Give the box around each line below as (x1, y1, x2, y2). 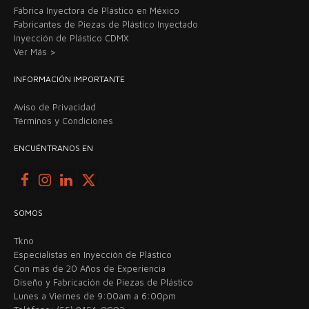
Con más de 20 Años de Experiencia (14, 263, 166, 275)
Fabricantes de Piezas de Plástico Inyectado (14, 18, 198, 30)
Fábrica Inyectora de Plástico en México (14, 4, 179, 16)
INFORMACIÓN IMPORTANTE (14, 73, 125, 84)
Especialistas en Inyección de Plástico (14, 249, 172, 261)
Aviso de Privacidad (14, 101, 96, 112)
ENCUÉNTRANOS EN (14, 142, 93, 153)
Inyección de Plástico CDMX (14, 32, 129, 43)
